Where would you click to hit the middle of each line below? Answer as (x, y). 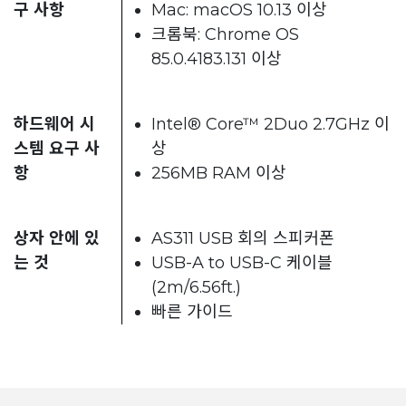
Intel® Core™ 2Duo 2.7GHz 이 (271, 124)
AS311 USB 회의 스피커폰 (243, 238)
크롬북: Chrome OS (225, 34)
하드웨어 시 (54, 124)
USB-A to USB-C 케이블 (242, 262)
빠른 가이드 (192, 311)
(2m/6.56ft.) (196, 287)
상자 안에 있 (57, 238)
